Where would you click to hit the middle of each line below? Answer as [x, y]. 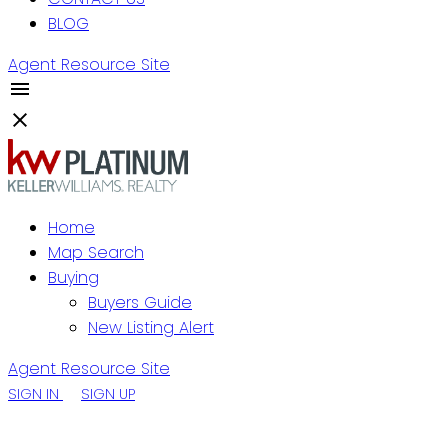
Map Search [96, 252]
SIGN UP [108, 394]
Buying [73, 277]
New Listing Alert [151, 327]
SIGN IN [33, 394]
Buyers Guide [140, 302]
